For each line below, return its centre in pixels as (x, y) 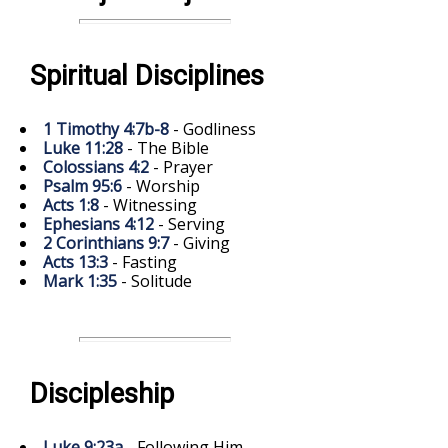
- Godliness (212, 128)
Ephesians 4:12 (98, 223)
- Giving (199, 242)
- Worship (161, 185)
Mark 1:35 (80, 280)
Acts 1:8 (71, 204)
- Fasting (142, 261)
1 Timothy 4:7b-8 (106, 128)
